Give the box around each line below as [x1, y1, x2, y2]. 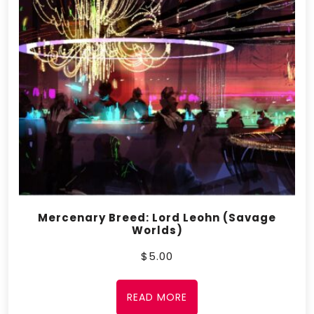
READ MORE [127, 289, 187, 304]
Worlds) [131, 222, 183, 238]
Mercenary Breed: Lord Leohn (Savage [38, 210, 276, 225]
